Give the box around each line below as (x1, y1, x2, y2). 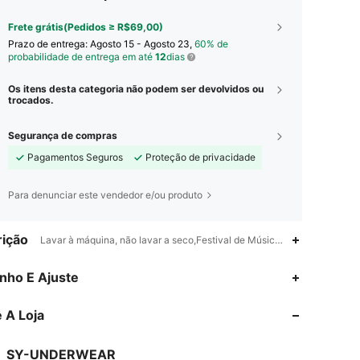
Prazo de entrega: (8, 38, 90, 50)
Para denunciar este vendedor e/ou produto (8, 189, 202, 201)
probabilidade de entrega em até (8, 51, 155, 63)
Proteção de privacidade (145, 151, 256, 163)
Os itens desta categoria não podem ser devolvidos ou (8, 83, 264, 95)
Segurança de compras (8, 129, 117, 141)
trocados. (8, 94, 54, 106)
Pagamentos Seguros (27, 151, 123, 163)
